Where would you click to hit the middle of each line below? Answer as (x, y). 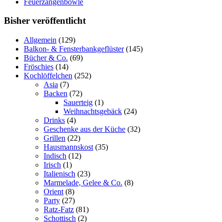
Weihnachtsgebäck (93, 111)
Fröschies (39, 67)
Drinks (54, 120)
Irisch (52, 165)
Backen (55, 93)
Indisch (55, 156)
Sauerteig (78, 102)
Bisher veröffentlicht (45, 21)
